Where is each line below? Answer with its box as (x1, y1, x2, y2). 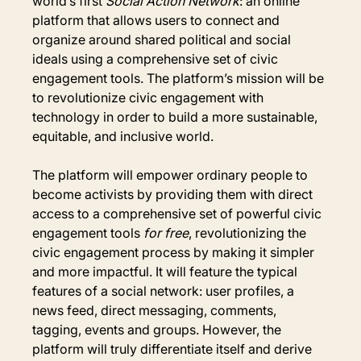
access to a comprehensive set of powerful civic (32, 205, 326, 222)
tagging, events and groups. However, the (32, 321, 285, 338)
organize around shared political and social (32, 31, 295, 48)
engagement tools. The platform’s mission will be (32, 69, 328, 86)
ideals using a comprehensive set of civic (32, 50, 282, 67)
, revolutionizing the (189, 224, 310, 241)
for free (143, 224, 189, 241)
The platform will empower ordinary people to (32, 166, 312, 183)
